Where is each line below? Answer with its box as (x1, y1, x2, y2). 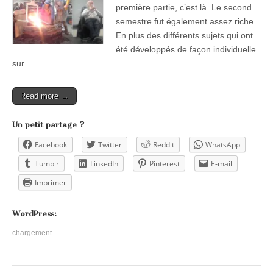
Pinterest (149, 158, 180, 169)
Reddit (153, 139, 174, 150)
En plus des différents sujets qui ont (116, 30, 253, 40)
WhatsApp (205, 139, 240, 150)
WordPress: (12, 208, 57, 218)
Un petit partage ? (12, 119, 84, 129)
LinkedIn (90, 158, 118, 169)
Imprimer (35, 177, 66, 188)
